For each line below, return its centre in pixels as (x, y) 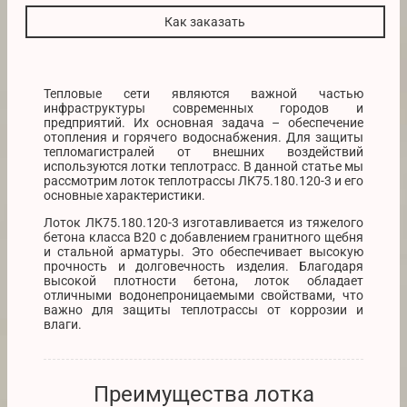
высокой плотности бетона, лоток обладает (203, 280)
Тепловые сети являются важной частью (203, 93)
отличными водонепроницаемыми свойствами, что (203, 295)
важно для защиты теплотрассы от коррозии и (203, 309)
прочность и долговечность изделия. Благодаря (203, 266)
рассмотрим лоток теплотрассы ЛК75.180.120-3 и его (203, 180)
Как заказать (205, 21)
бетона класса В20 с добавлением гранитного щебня (203, 237)
